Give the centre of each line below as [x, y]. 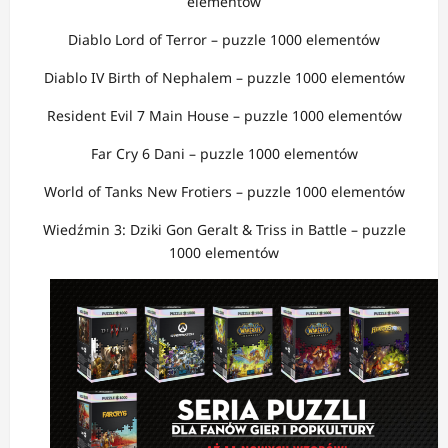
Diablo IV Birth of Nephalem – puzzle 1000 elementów [224, 78]
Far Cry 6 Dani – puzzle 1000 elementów [224, 154]
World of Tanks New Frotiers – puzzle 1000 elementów [224, 192]
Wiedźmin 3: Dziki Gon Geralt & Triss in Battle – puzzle [224, 230]
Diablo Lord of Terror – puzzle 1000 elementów [224, 40]
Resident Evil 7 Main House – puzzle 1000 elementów [224, 116]
